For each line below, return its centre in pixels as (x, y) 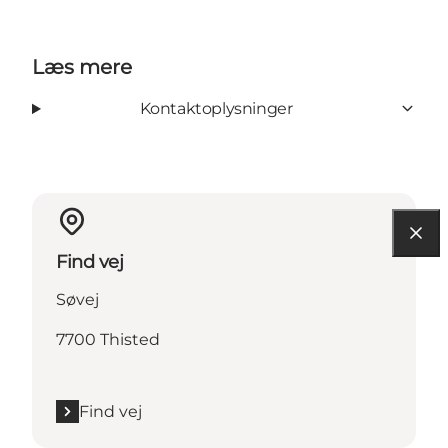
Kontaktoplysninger (216, 108)
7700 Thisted (108, 339)
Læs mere (82, 66)
